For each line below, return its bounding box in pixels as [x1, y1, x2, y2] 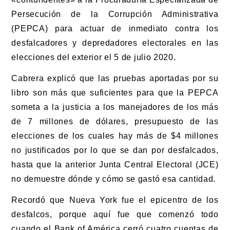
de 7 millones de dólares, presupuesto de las [11, 117, 219, 126]
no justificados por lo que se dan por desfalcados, [11, 145, 219, 155]
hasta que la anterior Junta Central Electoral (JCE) [11, 160, 219, 169]
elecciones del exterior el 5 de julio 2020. [11, 52, 176, 62]
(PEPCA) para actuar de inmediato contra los [11, 24, 219, 33]
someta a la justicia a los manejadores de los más [11, 102, 219, 111]
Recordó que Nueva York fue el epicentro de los [11, 195, 219, 204]
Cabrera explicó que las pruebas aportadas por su [11, 73, 219, 83]
